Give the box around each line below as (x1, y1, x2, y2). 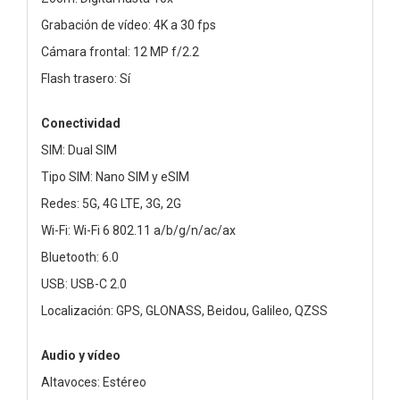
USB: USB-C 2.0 (41, 276, 127, 291)
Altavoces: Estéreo (41, 374, 146, 389)
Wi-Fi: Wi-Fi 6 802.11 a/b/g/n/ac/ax (41, 222, 236, 237)
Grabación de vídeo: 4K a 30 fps (41, 17, 216, 32)
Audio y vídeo (41, 347, 121, 362)
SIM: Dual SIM (41, 142, 117, 157)
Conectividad (41, 115, 121, 130)
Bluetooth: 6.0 (41, 249, 119, 264)
